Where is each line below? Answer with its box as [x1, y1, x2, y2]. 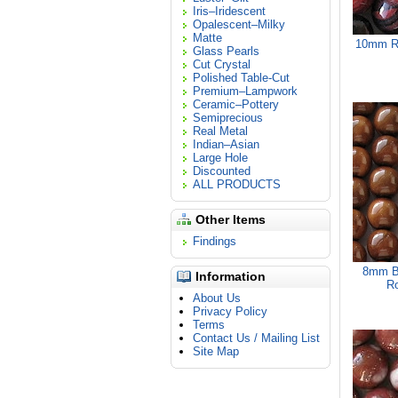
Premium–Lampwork [193, 84, 298, 98]
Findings [193, 235, 236, 248]
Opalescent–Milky [193, 18, 285, 31]
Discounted [193, 164, 251, 178]
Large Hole [193, 151, 248, 164]
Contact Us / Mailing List [193, 331, 320, 345]
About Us [193, 291, 241, 305]
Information [195, 269, 266, 283]
